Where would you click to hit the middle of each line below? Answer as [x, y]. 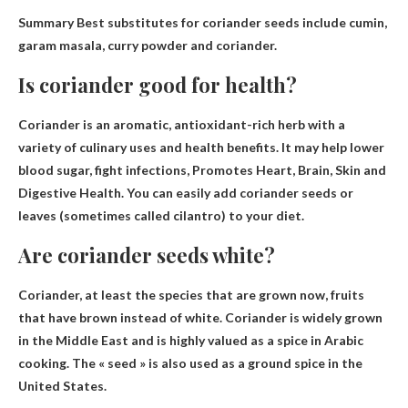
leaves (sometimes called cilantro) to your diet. [161, 215]
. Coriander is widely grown [301, 317]
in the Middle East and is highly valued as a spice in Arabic [191, 340]
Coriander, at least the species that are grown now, [174, 294]
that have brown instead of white [119, 317]
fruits [347, 294]
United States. [62, 385]
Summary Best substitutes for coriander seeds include [184, 22]
